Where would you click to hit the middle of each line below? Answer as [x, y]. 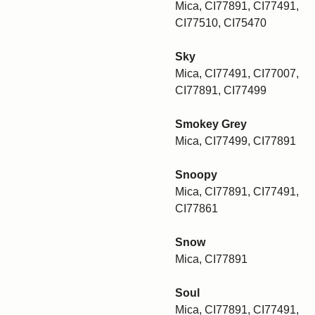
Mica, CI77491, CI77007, [237, 73]
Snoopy [196, 175]
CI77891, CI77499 [221, 90]
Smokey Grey [211, 124]
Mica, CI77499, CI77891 [236, 141]
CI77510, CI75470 [221, 23]
